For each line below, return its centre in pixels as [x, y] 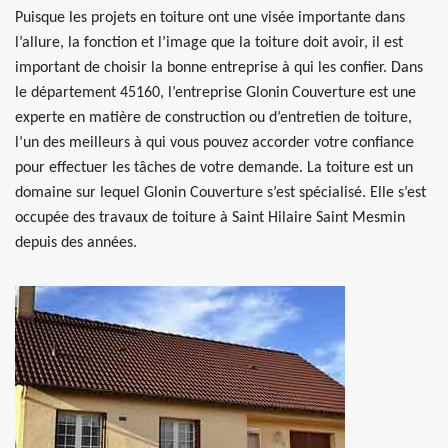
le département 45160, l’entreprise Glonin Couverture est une [215, 93]
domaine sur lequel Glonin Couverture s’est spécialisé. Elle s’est [220, 193]
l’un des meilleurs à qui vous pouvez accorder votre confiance [214, 143]
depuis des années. [76, 243]
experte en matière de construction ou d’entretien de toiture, [213, 118]
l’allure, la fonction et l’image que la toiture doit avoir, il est [209, 43]
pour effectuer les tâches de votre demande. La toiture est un [214, 168]
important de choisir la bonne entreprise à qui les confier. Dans [219, 68]
